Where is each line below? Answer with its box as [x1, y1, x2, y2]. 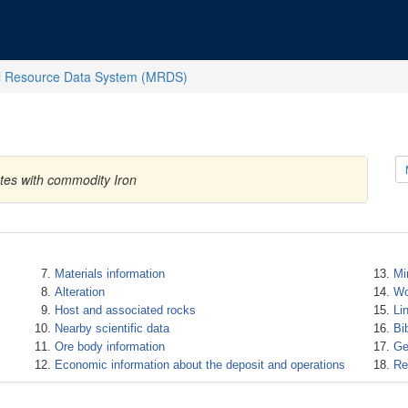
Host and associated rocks [54, 303, 196, 317]
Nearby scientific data [54, 321, 169, 335]
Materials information [54, 267, 165, 280]
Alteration [54, 285, 105, 299]
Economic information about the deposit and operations [54, 358, 345, 372]
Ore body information [54, 340, 165, 353]
